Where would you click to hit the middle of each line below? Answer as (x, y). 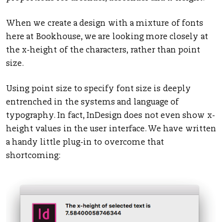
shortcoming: (33, 156)
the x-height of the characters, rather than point (103, 51)
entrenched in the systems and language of (92, 103)
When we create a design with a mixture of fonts (105, 24)
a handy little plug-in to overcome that (85, 143)
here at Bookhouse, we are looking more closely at (107, 37)
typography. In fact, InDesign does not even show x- (111, 116)
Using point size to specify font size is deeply (98, 89)
